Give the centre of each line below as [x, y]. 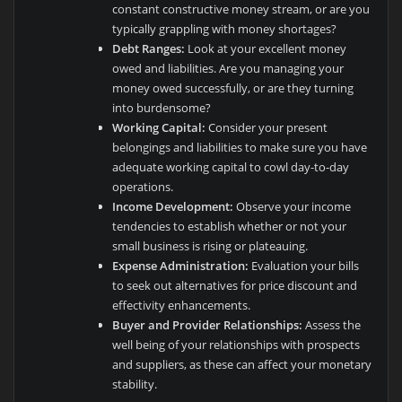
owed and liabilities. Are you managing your [227, 68]
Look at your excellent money [265, 48]
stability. [134, 384]
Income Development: [172, 206]
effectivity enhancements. [181, 305]
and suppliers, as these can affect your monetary [241, 364]
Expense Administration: [180, 265]
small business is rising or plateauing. [210, 245]
